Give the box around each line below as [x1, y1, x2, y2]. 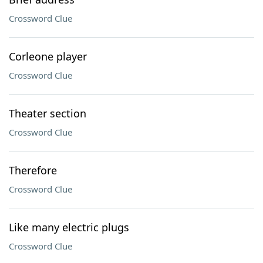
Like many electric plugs [9, 220, 129, 234]
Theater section [9, 106, 86, 120]
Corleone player [9, 49, 87, 63]
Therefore [9, 163, 57, 177]
